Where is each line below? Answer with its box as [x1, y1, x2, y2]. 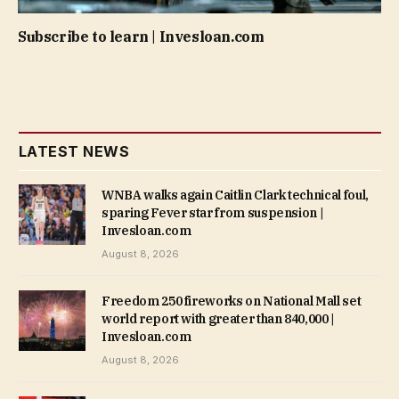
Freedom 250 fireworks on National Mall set [102, 293, 362, 310]
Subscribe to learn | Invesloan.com [18, 28, 265, 46]
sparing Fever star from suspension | [102, 205, 324, 222]
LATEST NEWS [19, 142, 130, 161]
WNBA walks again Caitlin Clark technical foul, [102, 187, 369, 204]
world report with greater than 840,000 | [102, 311, 335, 328]
